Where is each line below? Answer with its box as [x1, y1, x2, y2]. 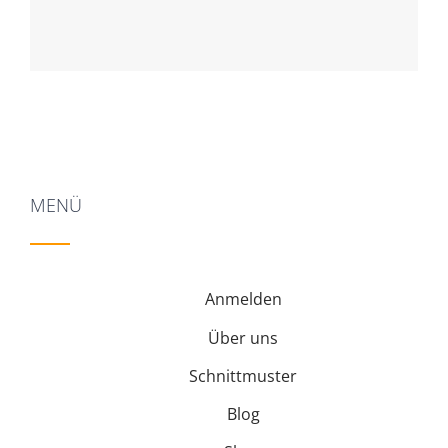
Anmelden [204, 288, 282, 311]
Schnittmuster [189, 364, 298, 387]
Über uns [208, 326, 279, 349]
